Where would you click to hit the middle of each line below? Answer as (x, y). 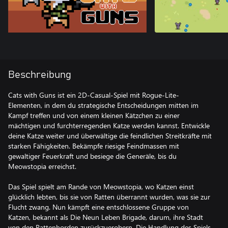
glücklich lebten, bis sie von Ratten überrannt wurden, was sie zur (109, 197)
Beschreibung (40, 75)
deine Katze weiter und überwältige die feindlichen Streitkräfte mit (110, 136)
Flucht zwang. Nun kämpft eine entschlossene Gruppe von (98, 207)
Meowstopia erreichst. (42, 166)
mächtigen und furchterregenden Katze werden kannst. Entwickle (109, 125)
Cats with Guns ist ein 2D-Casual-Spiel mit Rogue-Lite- (94, 95)
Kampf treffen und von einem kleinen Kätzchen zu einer (94, 115)
